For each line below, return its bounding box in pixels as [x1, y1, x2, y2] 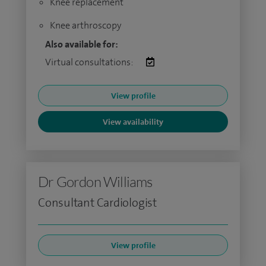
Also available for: [45, 38, 118, 50]
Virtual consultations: [45, 56, 134, 68]
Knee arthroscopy [50, 19, 121, 31]
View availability [103, 116, 163, 127]
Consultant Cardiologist [38, 195, 157, 210]
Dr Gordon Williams [38, 173, 153, 191]
